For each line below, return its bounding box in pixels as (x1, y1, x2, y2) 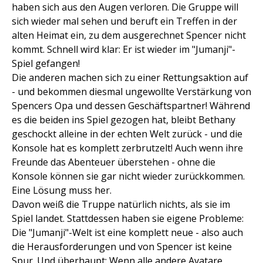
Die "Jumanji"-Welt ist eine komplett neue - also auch (12, 226, 243, 239)
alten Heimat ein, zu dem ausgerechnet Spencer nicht (12, 29, 246, 42)
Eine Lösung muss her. (12, 184, 112, 197)
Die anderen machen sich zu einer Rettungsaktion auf (12, 71, 248, 84)
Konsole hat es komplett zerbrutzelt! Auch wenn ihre (12, 141, 243, 154)
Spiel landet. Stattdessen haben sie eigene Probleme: (12, 212, 244, 225)
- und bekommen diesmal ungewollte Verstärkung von (12, 85, 251, 98)
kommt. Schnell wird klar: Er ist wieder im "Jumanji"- (12, 43, 235, 56)
